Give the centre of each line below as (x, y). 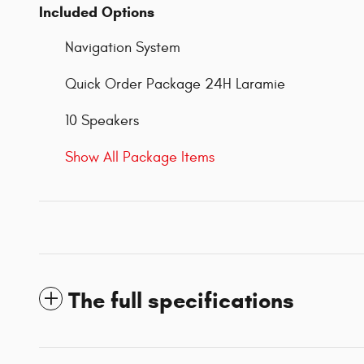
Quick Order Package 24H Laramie (175, 84)
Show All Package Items (140, 158)
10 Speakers (102, 121)
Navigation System (123, 48)
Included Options (97, 13)
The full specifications (181, 301)
